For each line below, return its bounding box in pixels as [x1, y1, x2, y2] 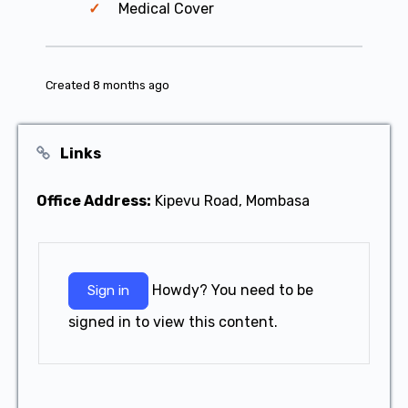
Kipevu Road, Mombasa [155, 192, 310, 209]
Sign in [87, 282, 129, 299]
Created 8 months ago [46, 78, 169, 92]
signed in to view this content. [68, 313, 278, 331]
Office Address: [36, 192, 151, 209]
